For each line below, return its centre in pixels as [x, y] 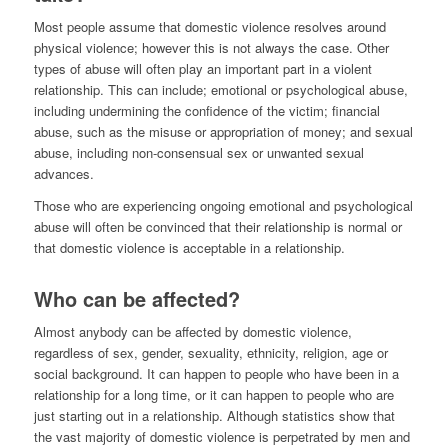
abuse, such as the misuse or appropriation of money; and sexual [223, 132]
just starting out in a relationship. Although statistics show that [214, 416]
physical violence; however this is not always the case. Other [211, 48]
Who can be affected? [136, 299]
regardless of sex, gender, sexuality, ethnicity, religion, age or [210, 353]
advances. [63, 174]
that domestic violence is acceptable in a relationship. [189, 248]
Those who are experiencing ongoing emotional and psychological [223, 206]
